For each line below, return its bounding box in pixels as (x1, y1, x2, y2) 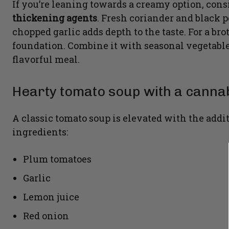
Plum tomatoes (23, 153, 91, 166)
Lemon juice (23, 191, 79, 203)
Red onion (23, 210, 69, 222)
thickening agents (12, 12, 97, 25)
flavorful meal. (12, 53, 80, 66)
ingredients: (12, 126, 68, 139)
